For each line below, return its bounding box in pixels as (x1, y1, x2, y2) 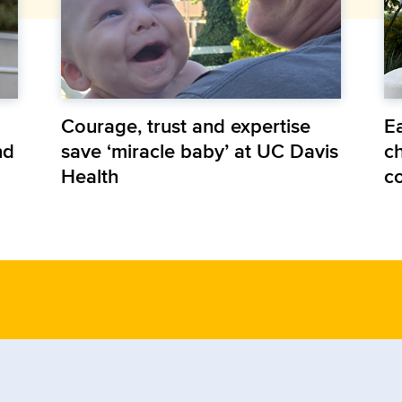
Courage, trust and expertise (60, 111, 310, 141)
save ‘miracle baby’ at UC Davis (60, 136, 338, 166)
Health (60, 162, 119, 191)
